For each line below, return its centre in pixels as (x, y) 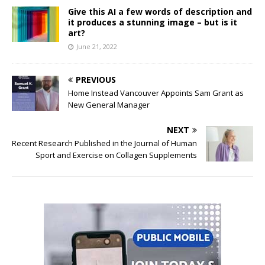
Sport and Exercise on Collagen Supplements (116, 155)
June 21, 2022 (97, 46)
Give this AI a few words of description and (160, 11)
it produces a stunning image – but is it (153, 22)
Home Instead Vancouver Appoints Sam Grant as (156, 93)
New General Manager (109, 104)
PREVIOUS (96, 79)
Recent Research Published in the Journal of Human (104, 143)
